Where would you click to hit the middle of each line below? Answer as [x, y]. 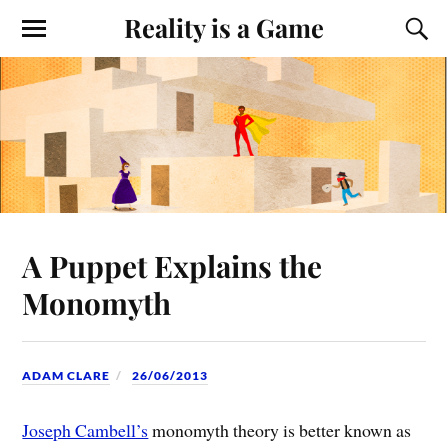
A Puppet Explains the [172, 265]
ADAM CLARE [66, 375]
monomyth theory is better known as [280, 429]
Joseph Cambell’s [85, 429]
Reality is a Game [224, 27]
